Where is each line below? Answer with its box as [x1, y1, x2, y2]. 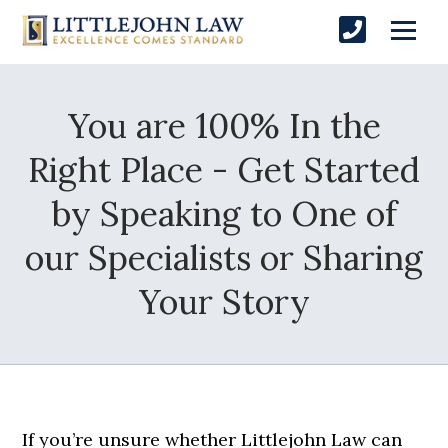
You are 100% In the [67, 104, 381, 148]
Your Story [138, 280, 310, 324]
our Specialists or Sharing [25, 236, 423, 280]
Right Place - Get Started [28, 148, 420, 192]
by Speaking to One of [51, 192, 397, 236]
